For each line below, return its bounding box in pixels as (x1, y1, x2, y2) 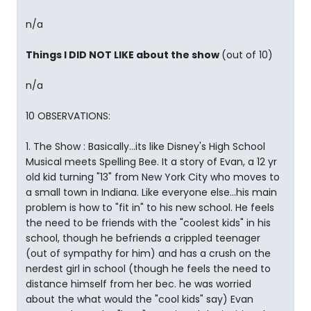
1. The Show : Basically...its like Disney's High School (26, 140, 265, 153)
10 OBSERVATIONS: (26, 109, 110, 123)
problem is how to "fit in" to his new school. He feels (26, 201, 274, 215)
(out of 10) (221, 48, 273, 62)
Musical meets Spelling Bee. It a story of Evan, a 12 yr (26, 155, 277, 169)
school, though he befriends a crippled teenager (26, 231, 260, 245)
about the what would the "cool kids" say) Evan (26, 292, 253, 306)
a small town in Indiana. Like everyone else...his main (26, 185, 277, 199)
